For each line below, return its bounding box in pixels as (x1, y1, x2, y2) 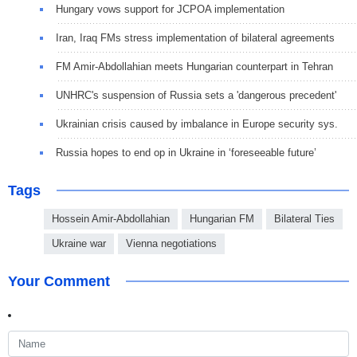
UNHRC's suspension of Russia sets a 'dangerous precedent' (56, 88, 336, 101)
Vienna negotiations (126, 237, 217, 249)
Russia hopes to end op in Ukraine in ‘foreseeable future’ (56, 146, 316, 159)
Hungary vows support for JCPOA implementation (56, 2, 284, 15)
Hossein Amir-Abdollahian (52, 212, 170, 225)
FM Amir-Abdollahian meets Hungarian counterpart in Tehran (56, 60, 333, 73)
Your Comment (8, 273, 110, 289)
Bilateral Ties (274, 212, 335, 225)
